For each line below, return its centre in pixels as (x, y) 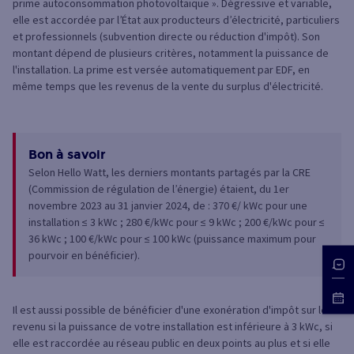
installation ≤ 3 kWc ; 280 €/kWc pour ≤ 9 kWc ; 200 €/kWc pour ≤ (177, 222)
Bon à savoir (67, 155)
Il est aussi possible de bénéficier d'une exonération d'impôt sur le (170, 310)
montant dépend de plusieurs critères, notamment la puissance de (171, 53)
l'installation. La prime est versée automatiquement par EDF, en (161, 70)
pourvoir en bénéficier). (84, 256)
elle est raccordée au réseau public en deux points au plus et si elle (171, 343)
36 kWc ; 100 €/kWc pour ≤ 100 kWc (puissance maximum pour (172, 239)
